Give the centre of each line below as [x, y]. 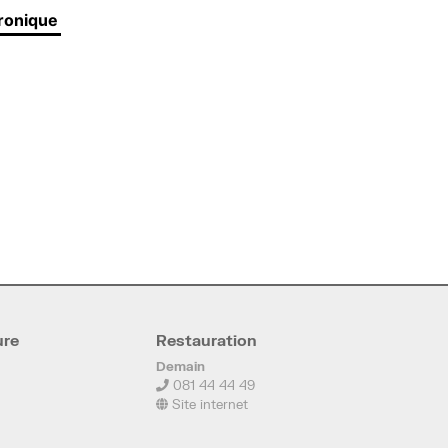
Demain [180, 366]
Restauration [206, 340]
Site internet [208, 404]
